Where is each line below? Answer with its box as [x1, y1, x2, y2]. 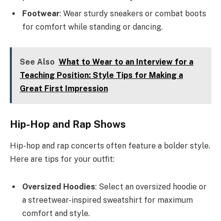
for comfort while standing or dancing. [22, 22, 163, 32]
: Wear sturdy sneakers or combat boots [60, 8, 206, 18]
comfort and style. [22, 209, 90, 218]
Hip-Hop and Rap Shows [10, 118, 126, 130]
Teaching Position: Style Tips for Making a [19, 71, 183, 80]
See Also [19, 57, 55, 67]
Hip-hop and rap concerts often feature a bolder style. [10, 141, 210, 151]
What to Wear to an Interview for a [58, 57, 193, 67]
